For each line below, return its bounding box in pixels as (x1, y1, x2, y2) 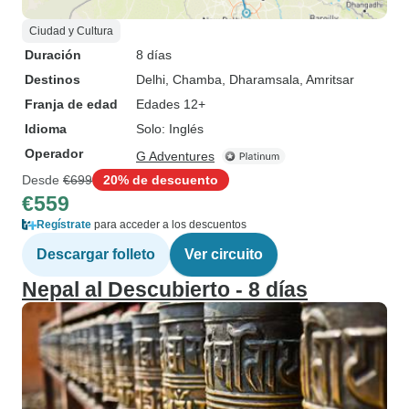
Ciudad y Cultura (29, 25, 113, 37)
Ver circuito (184, 246, 263, 262)
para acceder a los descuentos (91, 218, 246, 231)
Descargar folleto (37, 246, 155, 262)
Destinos (25, 72, 80, 87)
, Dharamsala (222, 72, 299, 87)
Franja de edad (25, 97, 118, 111)
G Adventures (136, 149, 215, 163)
